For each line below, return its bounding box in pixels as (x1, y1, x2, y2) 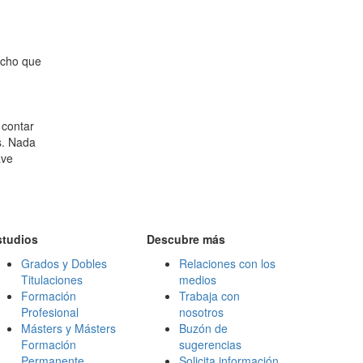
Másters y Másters (21, 320, 116, 336)
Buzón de (179, 320, 228, 336)
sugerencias (179, 336, 241, 352)
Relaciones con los (179, 255, 275, 271)
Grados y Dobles (21, 255, 107, 271)
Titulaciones (21, 271, 83, 288)
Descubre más (147, 231, 225, 247)
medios (179, 271, 216, 288)
